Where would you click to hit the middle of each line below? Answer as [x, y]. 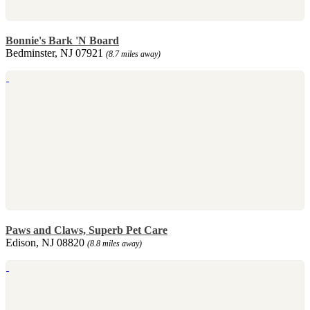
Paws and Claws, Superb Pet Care [86, 230]
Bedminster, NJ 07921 [56, 53]
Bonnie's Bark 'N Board [62, 40]
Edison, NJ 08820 [46, 242]
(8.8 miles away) [115, 243]
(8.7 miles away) [133, 54]
